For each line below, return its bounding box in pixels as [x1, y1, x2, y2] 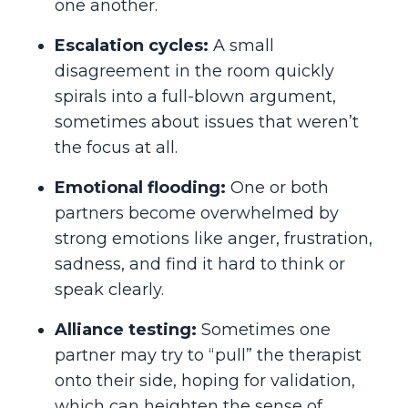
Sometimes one [197, 319, 331, 340]
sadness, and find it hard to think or [55, 253, 345, 274]
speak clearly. [55, 279, 164, 300]
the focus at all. [55, 137, 178, 158]
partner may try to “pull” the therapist [55, 344, 362, 365]
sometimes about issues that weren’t [55, 111, 359, 132]
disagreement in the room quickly [55, 60, 334, 81]
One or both [226, 177, 329, 198]
